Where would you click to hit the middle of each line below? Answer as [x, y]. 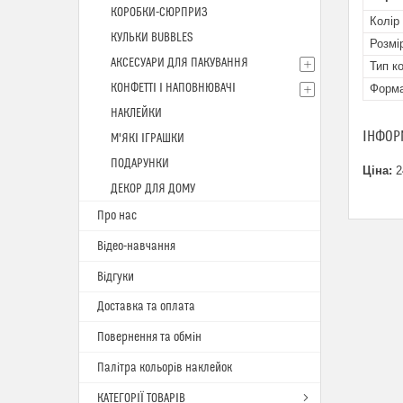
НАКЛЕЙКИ [136, 113]
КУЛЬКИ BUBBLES [152, 38]
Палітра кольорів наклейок [165, 368]
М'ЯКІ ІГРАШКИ [148, 139]
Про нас [117, 216]
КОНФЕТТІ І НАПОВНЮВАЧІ [173, 88]
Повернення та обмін [149, 337]
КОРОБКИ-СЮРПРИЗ [159, 13]
